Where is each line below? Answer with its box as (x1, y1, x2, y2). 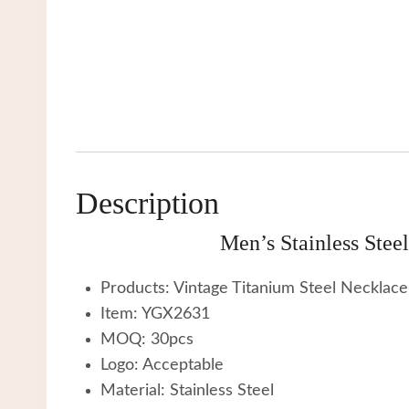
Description (76, 185, 219, 220)
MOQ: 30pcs (100, 330, 194, 348)
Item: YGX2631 (100, 305, 210, 322)
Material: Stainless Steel (100, 382, 274, 399)
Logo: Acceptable (100, 356, 224, 373)
